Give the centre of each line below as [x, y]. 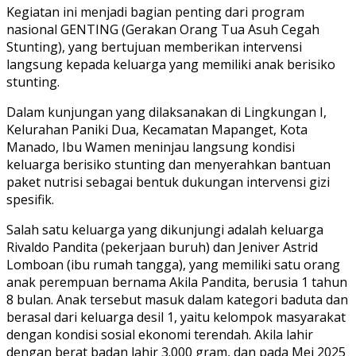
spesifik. [30, 199]
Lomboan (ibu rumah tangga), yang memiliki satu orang [173, 264]
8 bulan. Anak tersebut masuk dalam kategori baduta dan [177, 299]
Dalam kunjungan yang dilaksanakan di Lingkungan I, [166, 112]
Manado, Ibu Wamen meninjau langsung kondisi [151, 147]
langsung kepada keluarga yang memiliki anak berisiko [171, 64]
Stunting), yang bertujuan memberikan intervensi [154, 46]
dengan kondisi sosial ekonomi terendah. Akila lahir [160, 334]
